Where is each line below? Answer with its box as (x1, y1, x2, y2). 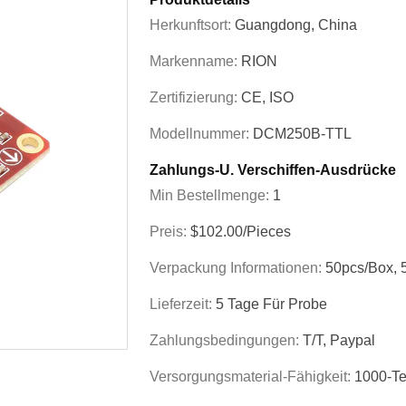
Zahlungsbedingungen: (150, 333, 303, 348)
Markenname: (150, 53, 241, 69)
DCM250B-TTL (253, 126, 352, 141)
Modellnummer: (150, 126, 253, 141)
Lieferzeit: (150, 296, 216, 312)
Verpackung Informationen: (150, 260, 325, 275)
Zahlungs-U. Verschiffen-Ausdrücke (150, 162, 396, 178)
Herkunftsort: (150, 17, 235, 33)
